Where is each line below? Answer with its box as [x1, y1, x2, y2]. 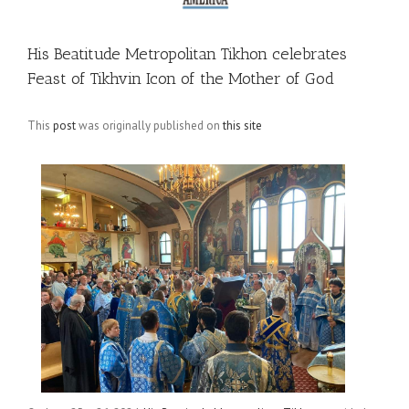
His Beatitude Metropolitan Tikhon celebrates [27, 44, 347, 64]
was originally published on [76, 118, 223, 133]
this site [223, 118, 262, 133]
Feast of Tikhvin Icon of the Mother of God [27, 68, 334, 89]
